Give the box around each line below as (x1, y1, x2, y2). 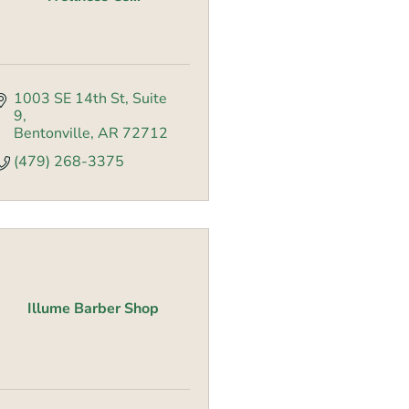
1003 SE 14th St (14, 89, 125, 110)
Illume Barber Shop (26, 299, 159, 320)
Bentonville (14, 123, 90, 144)
